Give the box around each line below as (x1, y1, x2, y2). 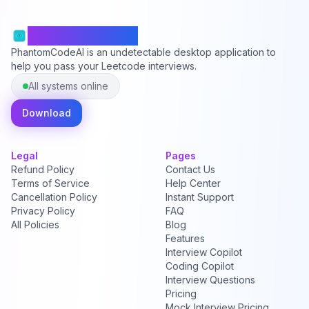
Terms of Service (11, 177, 90, 189)
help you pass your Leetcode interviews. (11, 60, 197, 72)
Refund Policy (11, 163, 74, 175)
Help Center (166, 177, 221, 189)
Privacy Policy (11, 205, 75, 217)
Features (166, 232, 205, 244)
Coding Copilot (166, 260, 234, 272)
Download (22, 107, 71, 119)
